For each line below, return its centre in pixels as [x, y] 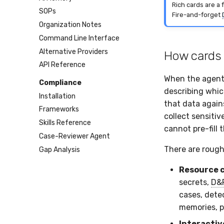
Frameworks [59, 109]
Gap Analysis [59, 149]
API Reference [62, 65]
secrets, [195, 182]
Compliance [60, 82]
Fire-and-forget [197, 15]
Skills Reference [65, 123]
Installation [57, 96]
